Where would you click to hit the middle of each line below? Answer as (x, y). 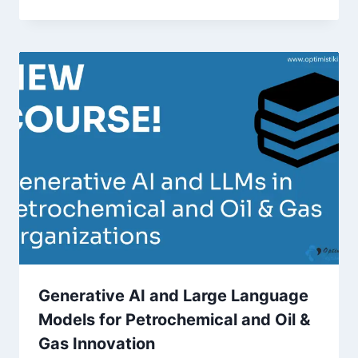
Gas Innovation (97, 344)
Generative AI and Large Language (173, 296)
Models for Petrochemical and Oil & (174, 320)
